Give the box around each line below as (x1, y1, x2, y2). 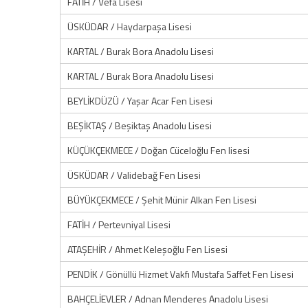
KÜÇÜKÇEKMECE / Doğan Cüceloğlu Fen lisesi (67, 143, 250, 157)
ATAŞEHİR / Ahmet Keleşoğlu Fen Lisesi (67, 242, 228, 256)
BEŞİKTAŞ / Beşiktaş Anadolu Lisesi (67, 118, 212, 133)
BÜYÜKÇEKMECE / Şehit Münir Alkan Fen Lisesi (67, 192, 256, 207)
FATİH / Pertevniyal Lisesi (67, 217, 170, 232)
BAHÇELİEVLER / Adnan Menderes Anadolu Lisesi (67, 291, 268, 306)
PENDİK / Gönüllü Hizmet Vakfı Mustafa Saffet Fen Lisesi (67, 267, 294, 281)
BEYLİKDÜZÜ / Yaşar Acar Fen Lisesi (67, 93, 212, 108)
